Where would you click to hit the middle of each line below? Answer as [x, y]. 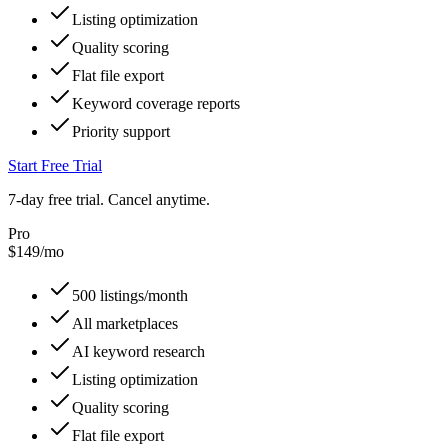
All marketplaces [125, 323]
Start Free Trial [55, 165]
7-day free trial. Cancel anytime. [109, 199]
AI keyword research [138, 351]
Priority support [121, 131]
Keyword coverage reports [156, 103]
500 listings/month [130, 295]
